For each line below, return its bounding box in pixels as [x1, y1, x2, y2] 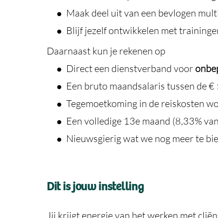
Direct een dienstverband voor [66, 62, 195, 74]
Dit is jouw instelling [47, 180, 144, 194]
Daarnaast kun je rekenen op [47, 44, 165, 57]
